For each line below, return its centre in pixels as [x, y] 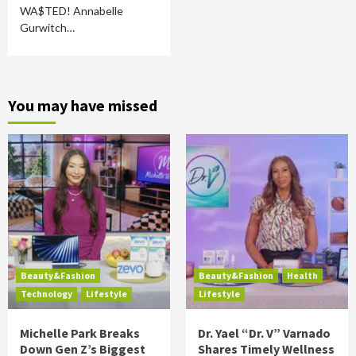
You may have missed [83, 105]
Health [302, 275]
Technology [46, 294]
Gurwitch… [47, 27]
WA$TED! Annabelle [72, 11]
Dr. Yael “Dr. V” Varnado [264, 333]
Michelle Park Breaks [80, 333]
